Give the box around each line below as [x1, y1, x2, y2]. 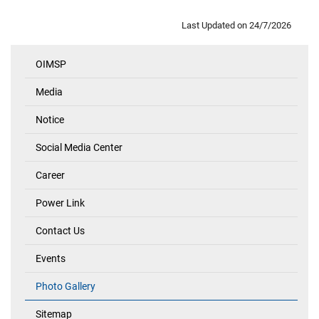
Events [36, 253, 66, 265]
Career [36, 169, 65, 182]
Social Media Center [36, 142, 122, 154]
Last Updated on [182, 20, 249, 31]
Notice [36, 114, 64, 126]
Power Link [36, 197, 85, 209]
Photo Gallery [36, 281, 95, 293]
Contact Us [36, 225, 85, 237]
